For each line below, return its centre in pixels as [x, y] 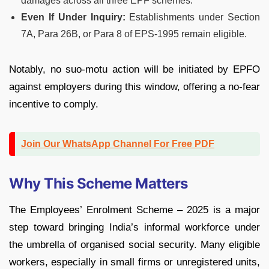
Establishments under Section [192, 17]
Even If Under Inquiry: [73, 17]
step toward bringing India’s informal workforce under [134, 228]
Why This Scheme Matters [98, 184]
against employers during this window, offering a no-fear [134, 87]
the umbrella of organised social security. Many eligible [134, 245]
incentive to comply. [54, 104]
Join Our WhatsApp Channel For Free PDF [118, 144]
